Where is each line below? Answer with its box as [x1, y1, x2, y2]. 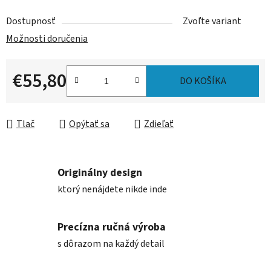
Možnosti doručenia [6, 32, 88, 46]
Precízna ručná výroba [57, 219, 166, 235]
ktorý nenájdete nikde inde [57, 182, 167, 196]
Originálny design [57, 165, 142, 180]
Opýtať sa [69, 117, 109, 131]
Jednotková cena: [11, 93, 83, 107]
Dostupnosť [6, 15, 56, 28]
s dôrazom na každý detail [57, 237, 165, 250]
